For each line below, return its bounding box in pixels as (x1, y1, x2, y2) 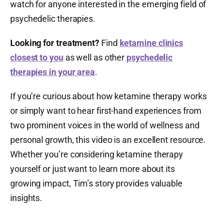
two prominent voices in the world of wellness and (10, 120, 200, 130)
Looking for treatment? (10, 37, 100, 48)
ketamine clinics (119, 37, 184, 48)
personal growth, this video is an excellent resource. (10, 134, 206, 145)
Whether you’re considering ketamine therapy (10, 149, 184, 159)
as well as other (63, 52, 127, 62)
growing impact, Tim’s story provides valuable (10, 178, 183, 188)
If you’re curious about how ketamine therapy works (10, 91, 207, 101)
